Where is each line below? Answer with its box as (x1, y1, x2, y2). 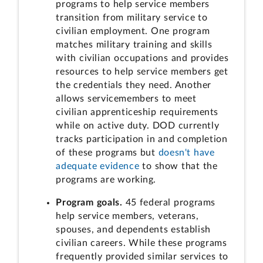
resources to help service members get (56, 67, 228, 77)
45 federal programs (122, 197, 215, 207)
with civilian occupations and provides (56, 53, 229, 63)
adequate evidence (56, 161, 140, 171)
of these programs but (56, 148, 159, 158)
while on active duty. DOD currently (56, 121, 220, 131)
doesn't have (158, 148, 215, 158)
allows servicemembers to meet (56, 94, 197, 104)
